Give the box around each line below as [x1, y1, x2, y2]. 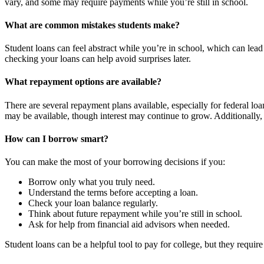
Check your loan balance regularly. [28, 198, 158, 209]
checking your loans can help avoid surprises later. [5, 54, 191, 64]
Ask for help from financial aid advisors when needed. [28, 219, 230, 230]
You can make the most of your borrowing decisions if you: [5, 157, 225, 167]
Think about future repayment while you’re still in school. [28, 209, 242, 219]
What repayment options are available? [5, 77, 161, 87]
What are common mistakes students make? [5, 19, 180, 30]
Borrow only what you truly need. [28, 177, 155, 187]
